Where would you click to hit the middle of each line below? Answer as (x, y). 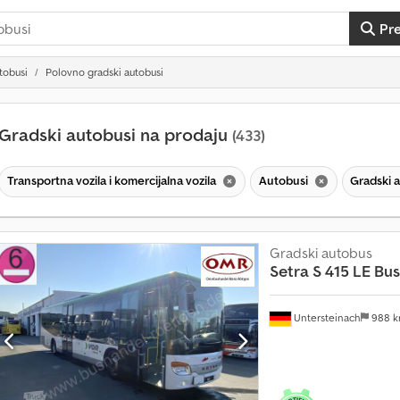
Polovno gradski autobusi (104, 72)
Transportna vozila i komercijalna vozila (112, 180)
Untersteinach (325, 317)
